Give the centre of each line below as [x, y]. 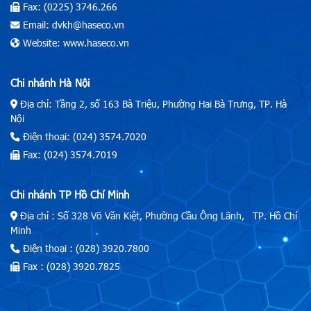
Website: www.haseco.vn [75, 43]
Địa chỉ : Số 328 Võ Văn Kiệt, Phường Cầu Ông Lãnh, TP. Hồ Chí [157, 215]
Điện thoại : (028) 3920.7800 [85, 248]
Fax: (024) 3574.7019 [69, 154]
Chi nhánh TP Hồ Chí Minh [70, 194]
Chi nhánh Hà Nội [50, 83]
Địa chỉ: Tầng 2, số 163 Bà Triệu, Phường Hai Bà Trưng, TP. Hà [152, 103]
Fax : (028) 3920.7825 [70, 266]
